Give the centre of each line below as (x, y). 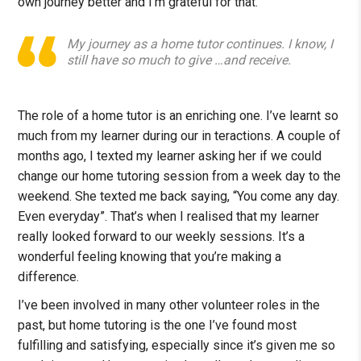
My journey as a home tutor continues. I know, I (200, 44)
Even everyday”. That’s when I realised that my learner (169, 217)
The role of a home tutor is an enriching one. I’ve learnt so (178, 116)
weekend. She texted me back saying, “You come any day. (179, 197)
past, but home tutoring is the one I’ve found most (158, 326)
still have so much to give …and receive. (179, 60)
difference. (49, 277)
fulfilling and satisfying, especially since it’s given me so (177, 346)
